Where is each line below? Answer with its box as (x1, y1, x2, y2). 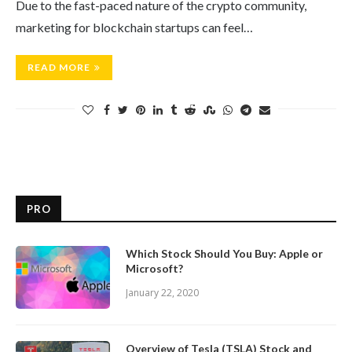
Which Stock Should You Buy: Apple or (126, 247, 323, 260)
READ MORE (27, 61, 90, 73)
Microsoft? (126, 262, 183, 275)
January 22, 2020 (126, 286, 199, 299)
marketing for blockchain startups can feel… (16, 20, 253, 35)
